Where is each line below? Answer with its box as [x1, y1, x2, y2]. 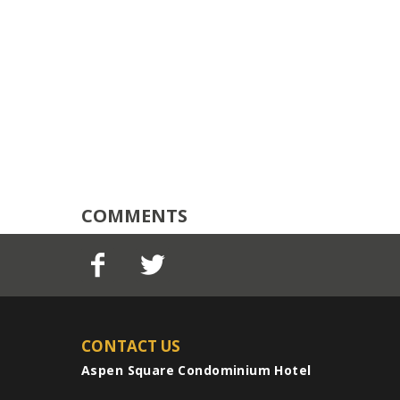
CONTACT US [81, 335, 180, 356]
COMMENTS [81, 203, 187, 228]
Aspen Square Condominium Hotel [81, 361, 312, 379]
